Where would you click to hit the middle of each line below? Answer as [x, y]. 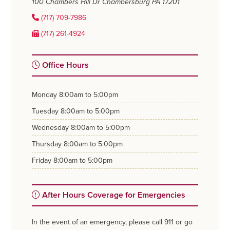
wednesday [53, 128]
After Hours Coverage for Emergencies [113, 195]
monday [47, 95]
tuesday [47, 111]
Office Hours [65, 65]
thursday [49, 144]
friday [44, 161]
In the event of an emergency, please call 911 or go [112, 222]
